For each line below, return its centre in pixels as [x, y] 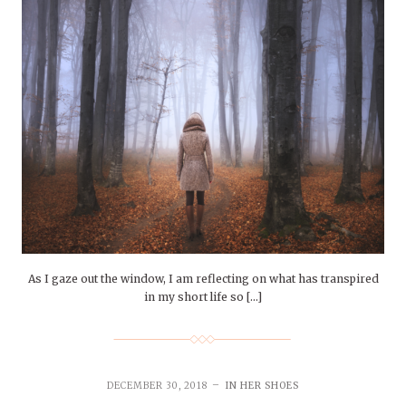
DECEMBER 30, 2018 [158, 386]
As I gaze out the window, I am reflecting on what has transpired [203, 279]
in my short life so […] [203, 297]
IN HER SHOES [262, 386]
